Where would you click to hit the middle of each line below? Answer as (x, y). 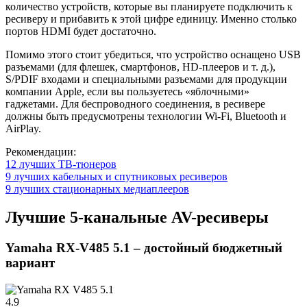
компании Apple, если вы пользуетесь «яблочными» (127, 91)
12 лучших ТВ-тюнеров (61, 164)
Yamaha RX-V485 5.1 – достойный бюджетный (144, 248)
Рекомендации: (41, 151)
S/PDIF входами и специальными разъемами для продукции (146, 79)
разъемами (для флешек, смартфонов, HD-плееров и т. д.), (140, 66)
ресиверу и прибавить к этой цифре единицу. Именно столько (151, 19)
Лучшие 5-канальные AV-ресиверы (137, 218)
